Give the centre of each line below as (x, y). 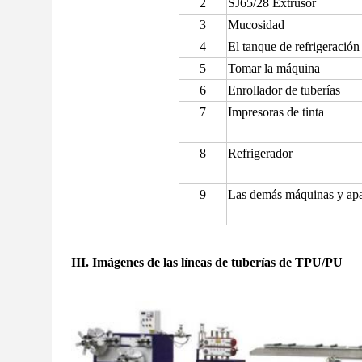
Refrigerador (260, 153)
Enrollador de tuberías (284, 90)
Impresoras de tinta (276, 112)
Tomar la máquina (274, 68)
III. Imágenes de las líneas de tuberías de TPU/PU (207, 262)
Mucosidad (256, 25)
